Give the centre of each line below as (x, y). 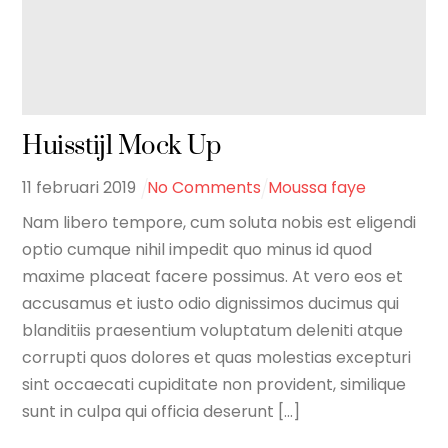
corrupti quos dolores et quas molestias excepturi (217, 357)
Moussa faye (316, 187)
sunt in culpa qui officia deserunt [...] (161, 411)
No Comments (204, 187)
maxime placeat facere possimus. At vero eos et (213, 276)
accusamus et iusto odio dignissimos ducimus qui (211, 303)
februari (68, 187)
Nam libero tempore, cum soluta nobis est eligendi (219, 222)
